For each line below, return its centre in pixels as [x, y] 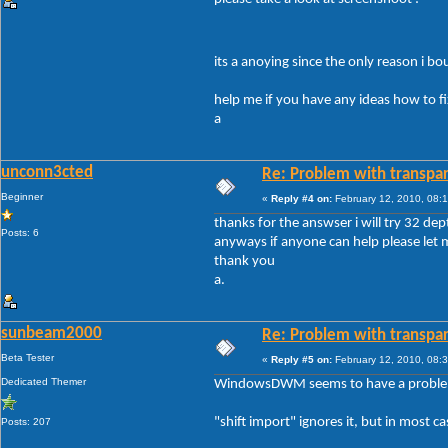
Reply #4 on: [301, 198]
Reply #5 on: [301, 359]
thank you [244, 261]
